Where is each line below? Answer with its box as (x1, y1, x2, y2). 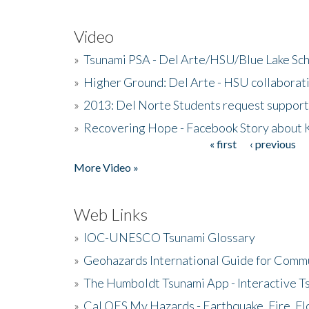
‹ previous (249, 137, 296, 150)
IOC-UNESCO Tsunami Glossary (83, 229, 255, 245)
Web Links (74, 203, 148, 224)
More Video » (74, 160, 139, 174)
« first (209, 137, 237, 150)
